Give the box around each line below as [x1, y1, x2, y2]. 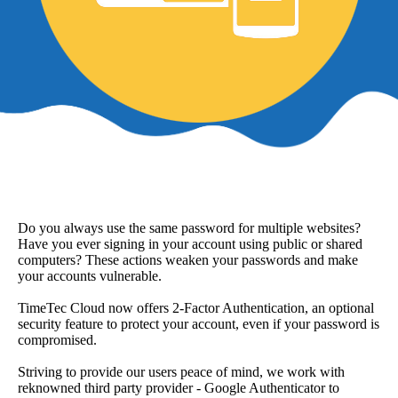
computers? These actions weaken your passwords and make [18, 251, 358, 267]
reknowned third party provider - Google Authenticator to [18, 379, 339, 395]
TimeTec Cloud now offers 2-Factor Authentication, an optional [18, 299, 374, 315]
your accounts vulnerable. [18, 267, 162, 283]
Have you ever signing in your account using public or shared [18, 235, 362, 251]
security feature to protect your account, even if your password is [18, 315, 379, 331]
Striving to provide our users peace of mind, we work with [18, 363, 345, 379]
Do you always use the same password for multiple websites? [18, 219, 361, 235]
